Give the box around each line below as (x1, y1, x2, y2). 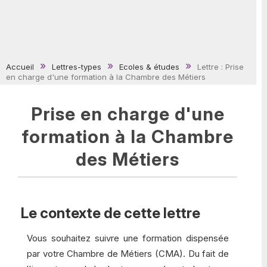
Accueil (6, 62, 34, 72)
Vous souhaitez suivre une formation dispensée (27, 232, 229, 244)
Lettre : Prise (197, 62, 244, 72)
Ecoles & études (119, 62, 179, 72)
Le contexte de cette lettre (21, 204, 200, 222)
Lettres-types (52, 62, 101, 72)
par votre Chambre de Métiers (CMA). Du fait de (27, 248, 229, 259)
